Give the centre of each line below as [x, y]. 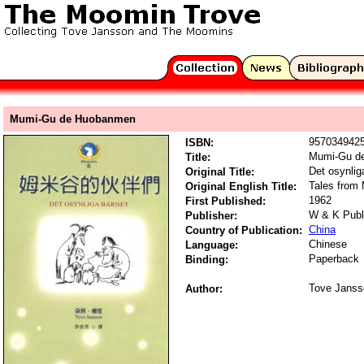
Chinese [328, 244]
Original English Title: [241, 186]
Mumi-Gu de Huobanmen [73, 119]
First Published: [225, 201]
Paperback [334, 259]
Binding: [207, 260]
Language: [212, 245]
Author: [204, 289]
